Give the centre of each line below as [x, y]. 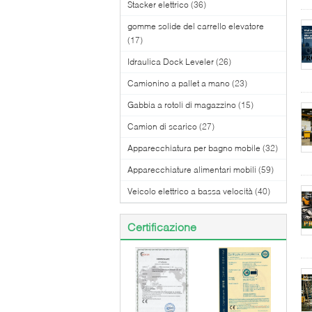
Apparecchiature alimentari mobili [192, 170]
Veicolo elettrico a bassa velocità [190, 191]
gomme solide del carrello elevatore [196, 26]
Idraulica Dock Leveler [171, 62]
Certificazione [162, 227]
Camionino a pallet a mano [179, 83]
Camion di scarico [162, 126]
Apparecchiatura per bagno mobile [194, 148]
